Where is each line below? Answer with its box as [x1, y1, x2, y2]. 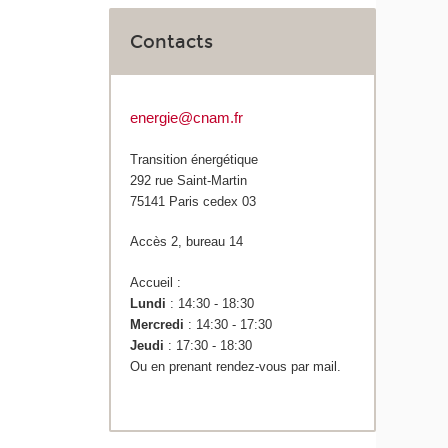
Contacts [130, 31, 214, 54]
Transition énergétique [130, 151, 259, 167]
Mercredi [130, 316, 185, 332]
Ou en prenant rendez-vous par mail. [130, 358, 342, 374]
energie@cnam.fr [130, 110, 244, 127]
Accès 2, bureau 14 [130, 234, 244, 250]
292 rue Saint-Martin [130, 172, 248, 188]
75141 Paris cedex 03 [130, 193, 257, 209]
